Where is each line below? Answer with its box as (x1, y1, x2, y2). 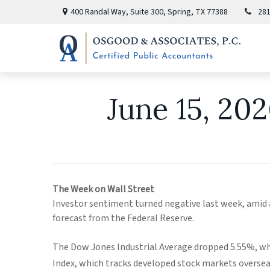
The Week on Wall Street (52, 183, 154, 196)
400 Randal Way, (70, 5, 130, 18)
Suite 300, (130, 5, 166, 18)
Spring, (167, 5, 193, 18)
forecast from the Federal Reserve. (52, 212, 194, 225)
